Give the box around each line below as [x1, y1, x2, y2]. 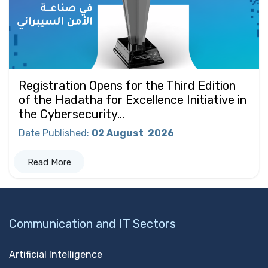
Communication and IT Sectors [9, 217, 176, 231]
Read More [27, 156, 71, 167]
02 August [92, 127, 145, 139]
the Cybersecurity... [19, 107, 124, 122]
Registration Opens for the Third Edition [19, 78, 236, 93]
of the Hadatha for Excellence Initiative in [19, 93, 246, 108]
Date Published [19, 127, 87, 139]
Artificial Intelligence [9, 249, 102, 260]
